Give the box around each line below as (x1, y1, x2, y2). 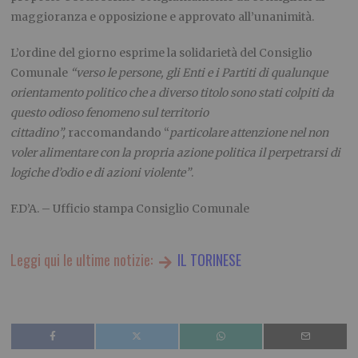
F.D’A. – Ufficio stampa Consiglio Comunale (10, 201, 250, 217)
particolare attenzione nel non (169, 125, 329, 141)
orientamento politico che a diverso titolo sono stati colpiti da (10, 86, 335, 101)
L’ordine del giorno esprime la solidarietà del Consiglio (10, 46, 313, 61)
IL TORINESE (173, 249, 241, 271)
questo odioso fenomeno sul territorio (10, 105, 209, 121)
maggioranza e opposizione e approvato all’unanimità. (10, 10, 315, 25)
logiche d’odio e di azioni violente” (10, 165, 192, 181)
